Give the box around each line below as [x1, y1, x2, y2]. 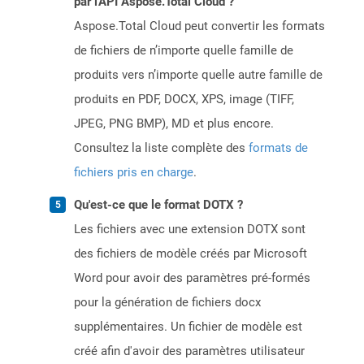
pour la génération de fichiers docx [74, 295, 261, 310]
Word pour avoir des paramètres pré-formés [74, 271, 310, 286]
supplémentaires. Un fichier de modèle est [74, 319, 302, 335]
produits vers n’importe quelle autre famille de [74, 67, 323, 83]
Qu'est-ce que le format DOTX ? [74, 197, 243, 213]
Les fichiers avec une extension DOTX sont [74, 222, 305, 237]
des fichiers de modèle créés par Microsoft [74, 246, 307, 262]
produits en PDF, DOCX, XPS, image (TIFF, [74, 92, 294, 107]
